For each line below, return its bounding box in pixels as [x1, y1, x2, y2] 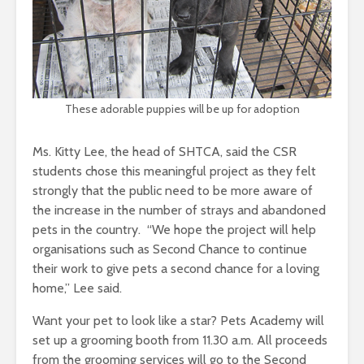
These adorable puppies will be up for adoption [64, 102, 300, 117]
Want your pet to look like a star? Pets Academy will [32, 313, 324, 329]
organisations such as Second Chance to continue [32, 241, 307, 258]
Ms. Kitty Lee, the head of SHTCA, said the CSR [32, 144, 297, 160]
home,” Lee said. [32, 280, 122, 297]
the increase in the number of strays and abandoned [32, 202, 326, 219]
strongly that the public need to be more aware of [32, 183, 313, 199]
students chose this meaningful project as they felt [32, 163, 316, 180]
